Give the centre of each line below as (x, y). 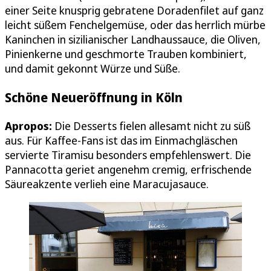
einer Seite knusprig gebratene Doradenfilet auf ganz (134, 10)
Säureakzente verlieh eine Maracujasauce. (107, 184)
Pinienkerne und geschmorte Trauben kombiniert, (126, 54)
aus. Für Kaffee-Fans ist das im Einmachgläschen (121, 140)
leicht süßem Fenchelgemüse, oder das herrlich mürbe (135, 24)
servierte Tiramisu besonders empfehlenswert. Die (128, 155)
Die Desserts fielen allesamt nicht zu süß (152, 126)
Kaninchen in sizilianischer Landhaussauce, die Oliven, (133, 39)
